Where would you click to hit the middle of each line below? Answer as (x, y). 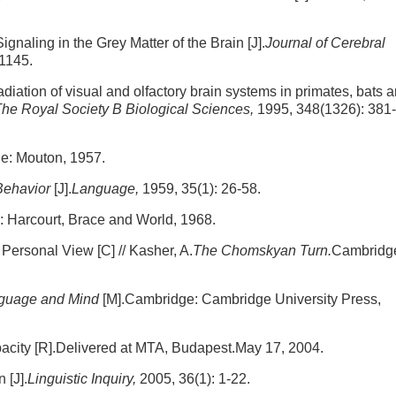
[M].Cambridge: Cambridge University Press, (242, 299)
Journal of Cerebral (325, 43)
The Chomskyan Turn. (262, 251)
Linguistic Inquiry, (84, 379)
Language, (107, 189)
